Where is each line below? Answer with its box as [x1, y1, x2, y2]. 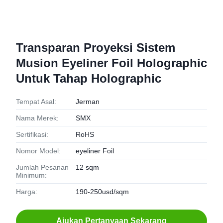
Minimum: [16, 171, 47, 179]
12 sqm [76, 163, 99, 171]
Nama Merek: [16, 114, 59, 122]
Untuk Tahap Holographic [16, 72, 161, 85]
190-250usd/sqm [76, 188, 129, 196]
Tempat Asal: [16, 98, 56, 106]
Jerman [76, 98, 100, 106]
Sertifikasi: [16, 130, 48, 138]
